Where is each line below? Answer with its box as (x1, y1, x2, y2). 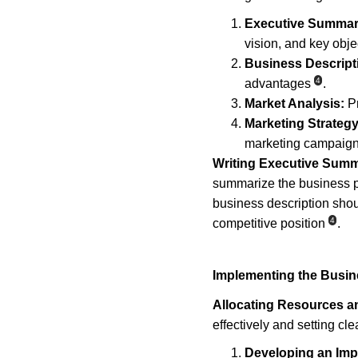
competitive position (213, 217, 325, 230)
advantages (245, 77, 311, 90)
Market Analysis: (245, 97, 344, 110)
